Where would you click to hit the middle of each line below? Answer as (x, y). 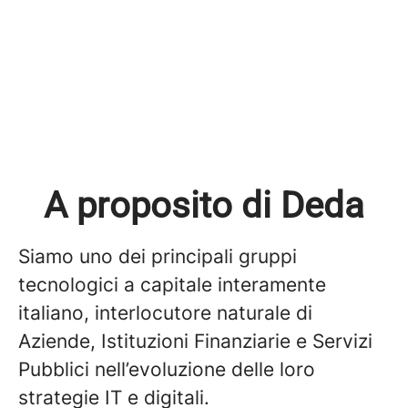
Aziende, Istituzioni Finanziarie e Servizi (195, 341)
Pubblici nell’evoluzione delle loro (167, 369)
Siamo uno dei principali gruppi (158, 256)
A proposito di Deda (204, 205)
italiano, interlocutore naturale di (165, 313)
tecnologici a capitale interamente (172, 285)
